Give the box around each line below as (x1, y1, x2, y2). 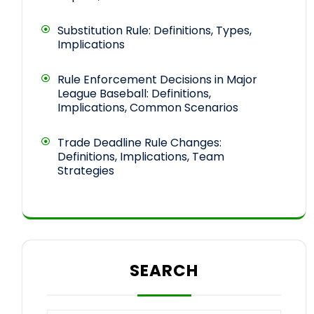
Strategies (57, 162, 114, 179)
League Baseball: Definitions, (57, 85, 211, 102)
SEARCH (130, 259, 198, 282)
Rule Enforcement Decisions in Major (57, 71, 257, 88)
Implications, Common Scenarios (57, 99, 238, 116)
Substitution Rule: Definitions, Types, (57, 22, 252, 39)
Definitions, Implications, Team (57, 148, 224, 165)
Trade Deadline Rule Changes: (57, 134, 221, 151)
